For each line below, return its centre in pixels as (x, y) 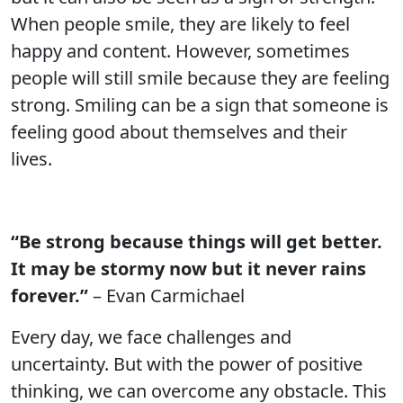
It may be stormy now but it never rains (188, 269)
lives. (31, 159)
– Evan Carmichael (166, 296)
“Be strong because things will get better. (197, 242)
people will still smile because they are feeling (200, 78)
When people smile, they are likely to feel (180, 24)
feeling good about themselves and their (179, 132)
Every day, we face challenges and (151, 337)
